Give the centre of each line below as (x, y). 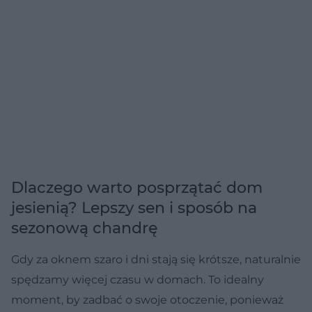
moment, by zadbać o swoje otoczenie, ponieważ (147, 299)
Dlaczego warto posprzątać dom (137, 187)
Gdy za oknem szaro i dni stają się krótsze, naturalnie (156, 259)
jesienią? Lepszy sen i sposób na (134, 208)
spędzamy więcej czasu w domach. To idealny (138, 279)
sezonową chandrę (84, 228)
